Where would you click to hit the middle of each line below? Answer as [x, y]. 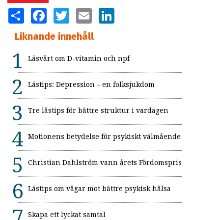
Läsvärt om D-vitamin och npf [79, 58]
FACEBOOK [63, 11]
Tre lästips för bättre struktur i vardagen [98, 110]
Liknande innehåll [54, 36]
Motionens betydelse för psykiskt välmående [104, 136]
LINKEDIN [128, 11]
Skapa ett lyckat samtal [67, 214]
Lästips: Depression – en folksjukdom [91, 84]
